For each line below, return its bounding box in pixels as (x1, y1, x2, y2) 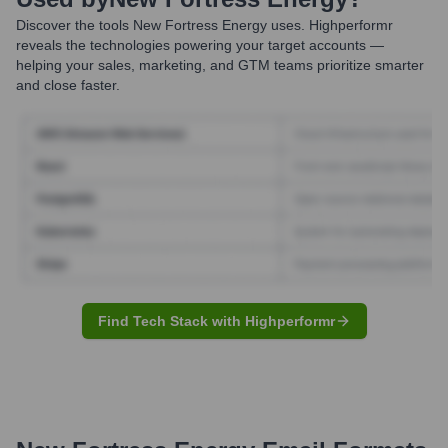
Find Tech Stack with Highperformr (97, 312, 335, 329)
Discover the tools (16, 17, 129, 33)
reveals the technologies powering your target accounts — (16, 37, 384, 53)
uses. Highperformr (267, 17, 393, 33)
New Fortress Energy (133, 17, 267, 33)
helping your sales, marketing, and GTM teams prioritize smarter (16, 57, 424, 73)
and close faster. (16, 77, 120, 93)
